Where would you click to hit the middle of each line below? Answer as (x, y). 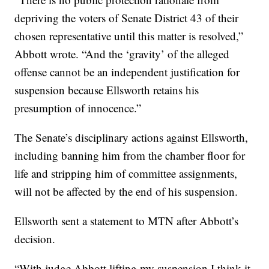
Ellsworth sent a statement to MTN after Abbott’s (127, 221)
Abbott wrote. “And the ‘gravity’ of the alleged (122, 54)
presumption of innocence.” (78, 108)
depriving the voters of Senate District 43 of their (127, 18)
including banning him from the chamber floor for (130, 156)
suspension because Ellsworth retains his (107, 90)
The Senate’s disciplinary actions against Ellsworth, (131, 138)
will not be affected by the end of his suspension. (126, 192)
